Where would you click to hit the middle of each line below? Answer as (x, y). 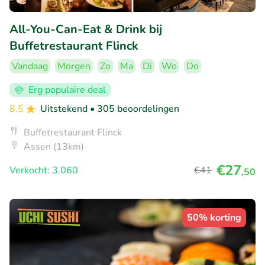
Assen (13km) (54, 147)
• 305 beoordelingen (135, 109)
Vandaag (30, 67)
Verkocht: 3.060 (44, 171)
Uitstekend (65, 109)
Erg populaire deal (67, 90)
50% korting (214, 218)
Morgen (74, 67)
